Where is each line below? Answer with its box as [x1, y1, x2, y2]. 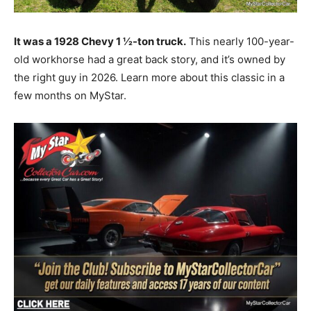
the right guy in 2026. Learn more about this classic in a [14, 70, 285, 84]
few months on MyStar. [14, 88, 126, 102]
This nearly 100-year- [186, 34, 294, 48]
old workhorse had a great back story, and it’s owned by [14, 52, 285, 66]
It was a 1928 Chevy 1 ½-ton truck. [14, 34, 186, 48]
